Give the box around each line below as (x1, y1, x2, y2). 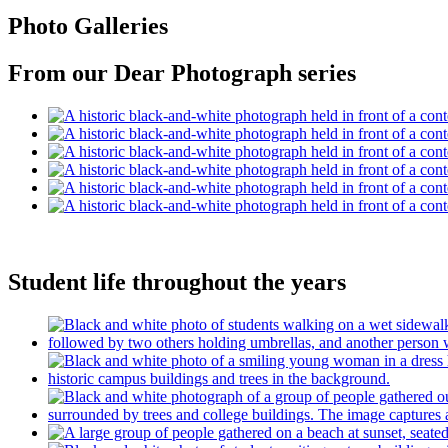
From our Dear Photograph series (8, 60, 356, 87)
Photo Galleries (8, 13, 168, 40)
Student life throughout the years (8, 269, 346, 296)
